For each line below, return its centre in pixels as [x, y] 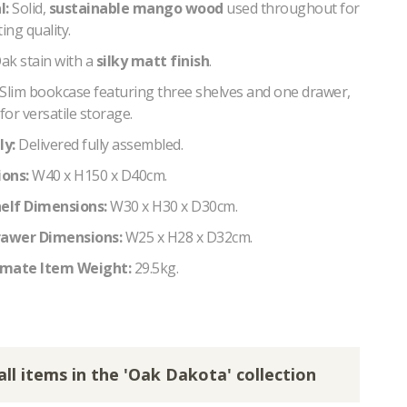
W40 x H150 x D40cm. [98, 175]
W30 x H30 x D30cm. [172, 206]
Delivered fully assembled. [99, 144]
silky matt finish [152, 60]
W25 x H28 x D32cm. [187, 237]
